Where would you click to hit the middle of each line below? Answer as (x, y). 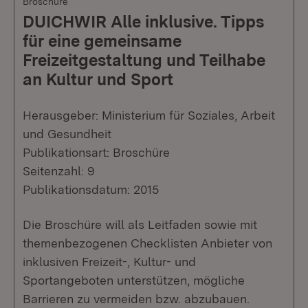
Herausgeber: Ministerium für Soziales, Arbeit (149, 115)
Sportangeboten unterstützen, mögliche (134, 280)
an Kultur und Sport (98, 80)
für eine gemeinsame (102, 41)
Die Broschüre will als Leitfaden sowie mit (140, 225)
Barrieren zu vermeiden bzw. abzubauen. (136, 299)
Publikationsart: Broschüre (96, 153)
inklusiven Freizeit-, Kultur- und (109, 262)
